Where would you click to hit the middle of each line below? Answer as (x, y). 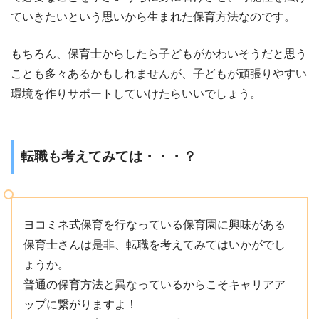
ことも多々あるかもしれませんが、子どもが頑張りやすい (159, 74)
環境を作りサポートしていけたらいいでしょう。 (136, 94)
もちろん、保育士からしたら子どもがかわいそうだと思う (159, 54)
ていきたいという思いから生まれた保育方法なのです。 (153, 17)
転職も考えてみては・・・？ (109, 157)
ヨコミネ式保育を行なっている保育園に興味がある (155, 225)
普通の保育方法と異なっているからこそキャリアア (155, 285)
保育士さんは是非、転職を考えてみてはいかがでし (155, 245)
